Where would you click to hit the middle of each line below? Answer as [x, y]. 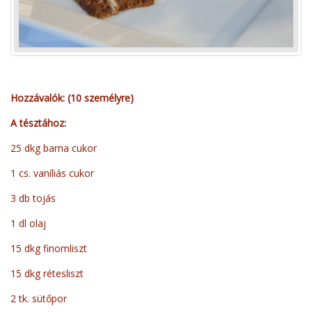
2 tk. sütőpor [39, 299]
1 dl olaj [28, 224]
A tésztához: [38, 123]
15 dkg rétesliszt [47, 274]
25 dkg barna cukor [54, 148]
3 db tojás [33, 198]
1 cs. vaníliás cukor [52, 173]
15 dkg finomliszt [49, 249]
